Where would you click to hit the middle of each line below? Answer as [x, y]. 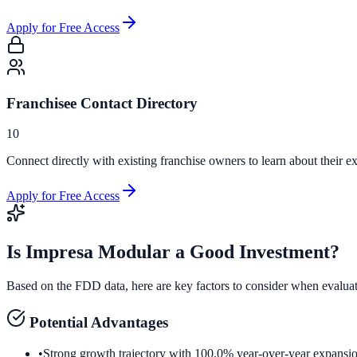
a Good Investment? [255, 252]
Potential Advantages [97, 322]
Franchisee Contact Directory [102, 103]
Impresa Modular [98, 252]
